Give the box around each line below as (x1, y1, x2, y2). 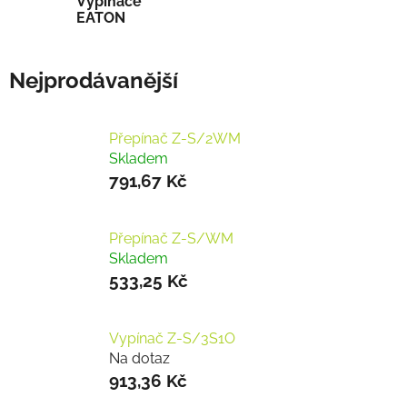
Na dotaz (109, 350, 170, 368)
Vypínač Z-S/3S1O (109, 330, 235, 348)
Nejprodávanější (9, 67, 178, 94)
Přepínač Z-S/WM (109, 230, 233, 248)
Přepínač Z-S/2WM (109, 130, 241, 148)
